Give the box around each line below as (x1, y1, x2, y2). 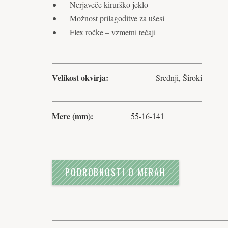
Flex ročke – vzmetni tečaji (70, 26, 156, 37)
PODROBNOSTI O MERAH (65, 165, 166, 179)
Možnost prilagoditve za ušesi (70, 13, 164, 23)
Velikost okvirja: (52, 72, 108, 83)
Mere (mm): (52, 110, 93, 122)
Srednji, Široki (155, 72, 202, 83)
